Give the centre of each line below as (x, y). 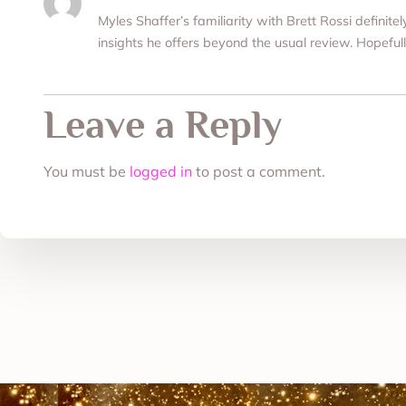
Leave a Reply (163, 124)
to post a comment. (259, 171)
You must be (87, 171)
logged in (161, 171)
